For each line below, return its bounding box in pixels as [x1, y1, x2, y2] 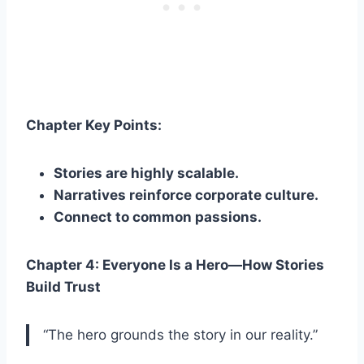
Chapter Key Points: [26, 116, 162, 133]
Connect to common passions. [54, 208, 262, 225]
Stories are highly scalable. [54, 164, 239, 181]
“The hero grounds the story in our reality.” [43, 326, 318, 343]
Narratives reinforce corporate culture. [54, 186, 318, 203]
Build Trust [26, 278, 101, 295]
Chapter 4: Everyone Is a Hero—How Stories [26, 256, 324, 273]
